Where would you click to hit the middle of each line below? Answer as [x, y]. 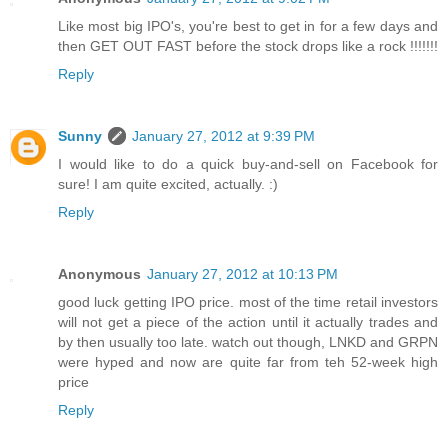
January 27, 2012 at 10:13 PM [242, 274]
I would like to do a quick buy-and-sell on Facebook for [248, 164]
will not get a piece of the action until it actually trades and [248, 322]
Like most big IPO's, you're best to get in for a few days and [248, 26]
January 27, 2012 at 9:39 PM [223, 136]
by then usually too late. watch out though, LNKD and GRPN [248, 342]
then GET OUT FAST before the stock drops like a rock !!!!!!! [248, 46]
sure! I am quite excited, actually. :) [168, 184]
